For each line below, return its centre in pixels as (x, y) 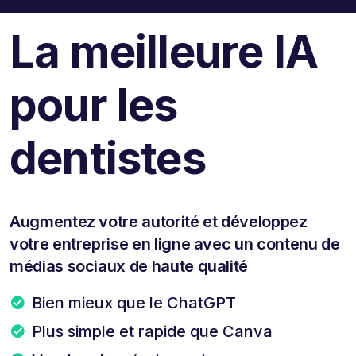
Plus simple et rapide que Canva (152, 331)
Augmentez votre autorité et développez (159, 221)
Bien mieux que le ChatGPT (134, 302)
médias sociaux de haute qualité (129, 266)
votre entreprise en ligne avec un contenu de (175, 244)
